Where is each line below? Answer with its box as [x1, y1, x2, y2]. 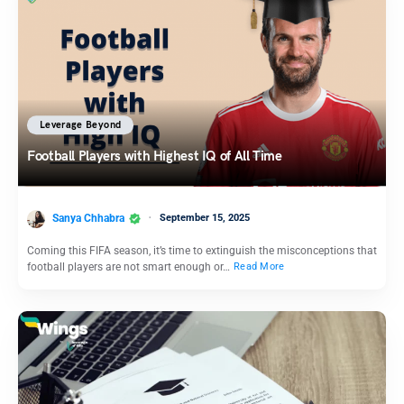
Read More [234, 261, 285, 273]
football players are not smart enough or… [27, 260, 233, 273]
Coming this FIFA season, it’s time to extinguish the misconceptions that [27, 243, 377, 257]
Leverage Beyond [40, 119, 122, 132]
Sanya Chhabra [52, 211, 124, 225]
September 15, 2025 [160, 211, 250, 224]
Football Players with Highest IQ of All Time [27, 148, 282, 165]
